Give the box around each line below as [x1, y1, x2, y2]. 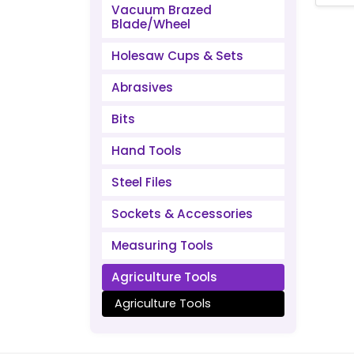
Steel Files [111, 174, 172, 190]
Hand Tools [111, 142, 182, 159]
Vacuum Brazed [111, 2, 212, 18]
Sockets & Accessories [111, 205, 253, 222]
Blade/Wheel [111, 16, 190, 32]
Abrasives [111, 79, 173, 96]
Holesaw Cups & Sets [111, 47, 243, 64]
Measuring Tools [111, 237, 213, 254]
